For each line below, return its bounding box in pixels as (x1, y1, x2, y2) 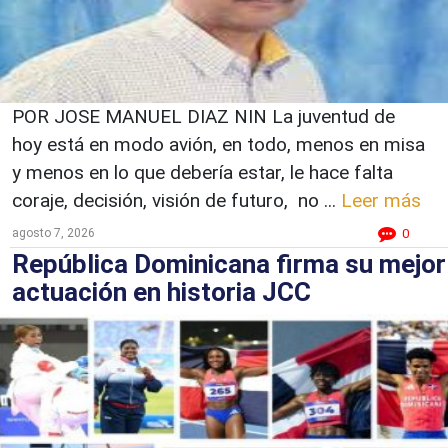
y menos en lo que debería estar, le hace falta (12, 160, 393, 184)
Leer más (341, 188, 421, 212)
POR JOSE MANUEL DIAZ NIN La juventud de (12, 104, 395, 128)
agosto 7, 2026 (12, 225, 95, 240)
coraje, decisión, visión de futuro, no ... (12, 188, 341, 212)
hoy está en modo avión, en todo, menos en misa (12, 132, 425, 156)
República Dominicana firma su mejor (12, 248, 446, 279)
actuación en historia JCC (12, 276, 311, 307)
